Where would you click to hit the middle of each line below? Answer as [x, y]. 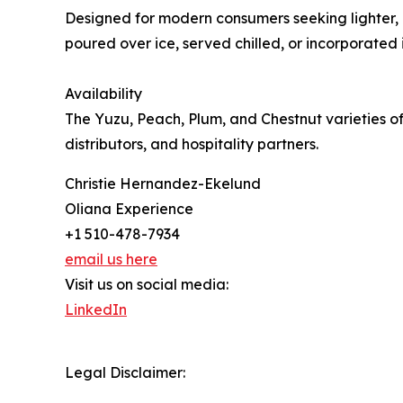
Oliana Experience [129, 208]
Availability [103, 93]
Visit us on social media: [147, 284]
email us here [111, 259]
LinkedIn [96, 309]
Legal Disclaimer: [125, 372]
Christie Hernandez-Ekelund [163, 183]
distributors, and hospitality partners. [192, 143]
